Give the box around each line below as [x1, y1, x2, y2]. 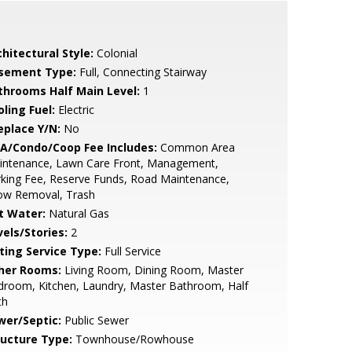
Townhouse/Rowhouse [71, 332, 194, 346]
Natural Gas [45, 206, 109, 221]
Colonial [93, 46, 137, 60]
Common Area [156, 140, 235, 155]
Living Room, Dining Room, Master [60, 262, 244, 277]
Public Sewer [60, 313, 129, 328]
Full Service [101, 244, 161, 258]
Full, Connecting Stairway [75, 64, 207, 79]
